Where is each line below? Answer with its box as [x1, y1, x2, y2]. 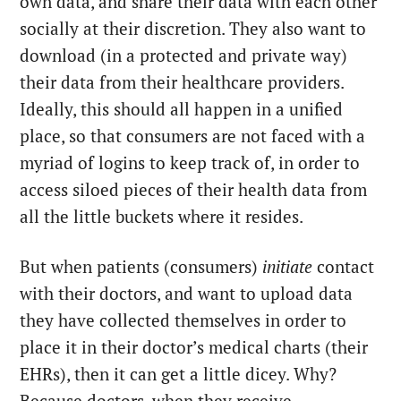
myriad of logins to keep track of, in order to [20, 152, 361, 175]
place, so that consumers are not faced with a [20, 125, 366, 148]
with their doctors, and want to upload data [20, 283, 354, 305]
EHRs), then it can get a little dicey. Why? [20, 363, 337, 386]
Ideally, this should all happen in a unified [20, 98, 344, 121]
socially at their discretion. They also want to [20, 18, 367, 40]
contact [312, 256, 375, 278]
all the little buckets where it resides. [20, 206, 304, 228]
